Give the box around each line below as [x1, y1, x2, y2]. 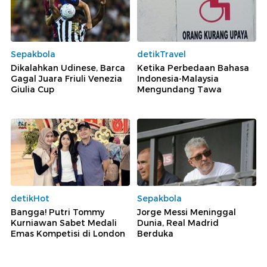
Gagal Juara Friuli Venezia [11, 73, 122, 85]
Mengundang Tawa [137, 84, 222, 95]
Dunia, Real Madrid [137, 217, 219, 228]
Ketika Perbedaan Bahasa [137, 63, 249, 74]
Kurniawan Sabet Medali [11, 217, 117, 228]
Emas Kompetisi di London [11, 228, 125, 239]
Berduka [137, 228, 173, 239]
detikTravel [137, 49, 186, 60]
